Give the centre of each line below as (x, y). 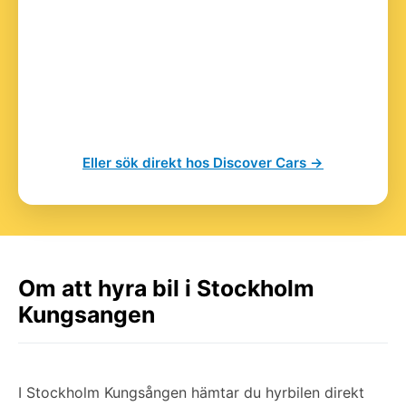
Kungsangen (87, 314)
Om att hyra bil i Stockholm (166, 288)
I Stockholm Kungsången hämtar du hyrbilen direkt (191, 392)
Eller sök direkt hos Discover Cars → (203, 162)
